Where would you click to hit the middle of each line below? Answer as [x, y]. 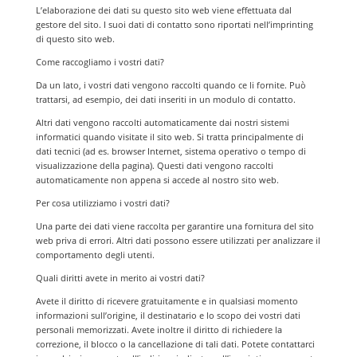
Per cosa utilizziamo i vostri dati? [102, 203]
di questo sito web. [75, 39]
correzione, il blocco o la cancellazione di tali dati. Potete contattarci [175, 344]
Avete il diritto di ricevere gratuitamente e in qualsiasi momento [167, 301]
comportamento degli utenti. [95, 255]
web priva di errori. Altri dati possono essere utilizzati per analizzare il [178, 240]
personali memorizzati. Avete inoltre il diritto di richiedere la [159, 330]
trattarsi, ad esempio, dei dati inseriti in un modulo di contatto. [165, 99]
